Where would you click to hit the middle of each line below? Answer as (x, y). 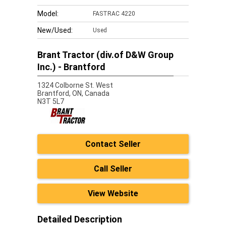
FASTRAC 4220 (114, 14)
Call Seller (113, 169)
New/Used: (55, 30)
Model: (48, 14)
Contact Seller (113, 144)
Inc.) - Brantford (71, 67)
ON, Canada (91, 93)
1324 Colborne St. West (75, 85)
